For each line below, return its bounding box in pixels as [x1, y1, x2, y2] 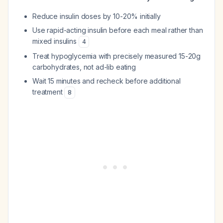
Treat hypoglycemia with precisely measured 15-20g [32, 52, 201, 60]
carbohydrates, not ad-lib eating [32, 63, 136, 71]
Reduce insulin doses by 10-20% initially [32, 12, 161, 20]
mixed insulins [32, 37, 79, 45]
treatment [32, 88, 65, 96]
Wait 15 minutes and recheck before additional [32, 77, 181, 85]
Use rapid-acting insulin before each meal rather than [32, 26, 203, 34]
